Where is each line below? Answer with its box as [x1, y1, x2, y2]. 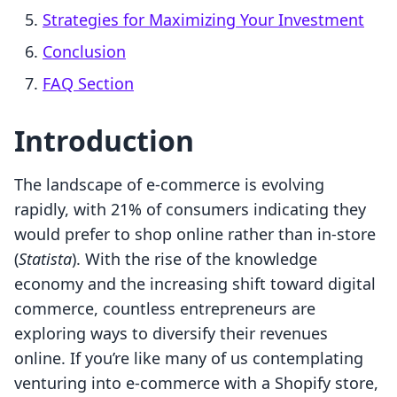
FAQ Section [43, 73, 134, 95]
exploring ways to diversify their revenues [14, 323, 328, 345]
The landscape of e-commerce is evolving [14, 174, 324, 196]
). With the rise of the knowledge [72, 248, 317, 270]
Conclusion [43, 41, 126, 63]
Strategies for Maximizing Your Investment [43, 9, 364, 31]
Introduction [14, 121, 194, 160]
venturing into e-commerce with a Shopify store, [14, 372, 378, 394]
